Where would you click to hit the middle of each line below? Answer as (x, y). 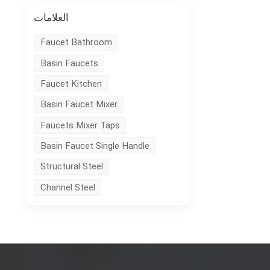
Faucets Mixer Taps (80, 125)
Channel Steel (67, 187)
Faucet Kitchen (71, 84)
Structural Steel (71, 167)
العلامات (52, 18)
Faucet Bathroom (76, 42)
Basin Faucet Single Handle (95, 146)
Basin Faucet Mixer (79, 105)
